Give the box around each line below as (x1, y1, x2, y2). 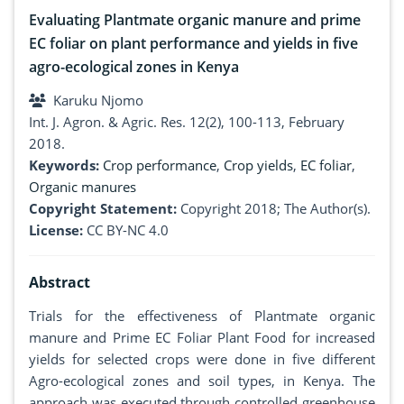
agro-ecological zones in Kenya (29, 57, 239, 78)
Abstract (29, 272, 90, 293)
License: (29, 221, 83, 240)
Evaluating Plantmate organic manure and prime (29, 10, 361, 31)
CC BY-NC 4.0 (87, 221, 169, 240)
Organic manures (29, 178, 136, 197)
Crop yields (224, 156, 293, 175)
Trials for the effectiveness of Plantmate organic (29, 307, 375, 326)
